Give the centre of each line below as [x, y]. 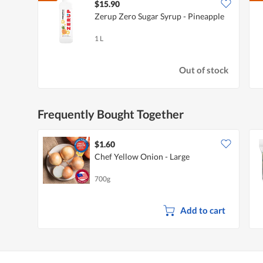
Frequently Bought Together [111, 114]
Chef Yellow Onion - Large [142, 156]
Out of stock [204, 70]
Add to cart [203, 210]
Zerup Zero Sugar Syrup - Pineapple [159, 16]
